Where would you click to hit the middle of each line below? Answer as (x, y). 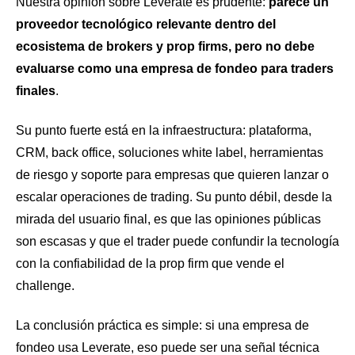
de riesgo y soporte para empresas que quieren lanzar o (172, 175)
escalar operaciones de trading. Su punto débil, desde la (174, 197)
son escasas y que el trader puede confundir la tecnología (177, 241)
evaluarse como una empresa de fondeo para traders (175, 69)
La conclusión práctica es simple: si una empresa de (162, 325)
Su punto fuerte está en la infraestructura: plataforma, (164, 130)
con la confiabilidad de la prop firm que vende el (150, 263)
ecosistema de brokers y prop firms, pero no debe (165, 47)
